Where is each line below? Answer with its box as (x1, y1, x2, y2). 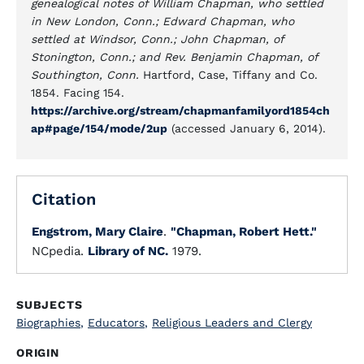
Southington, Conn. (31, 68, 143, 81)
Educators (88, 316, 145, 329)
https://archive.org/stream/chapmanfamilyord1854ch (31, 104, 330, 117)
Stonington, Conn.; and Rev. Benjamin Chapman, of (31, 50, 318, 63)
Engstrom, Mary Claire (32, 224, 163, 239)
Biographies (16, 316, 80, 329)
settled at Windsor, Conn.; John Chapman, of (31, 32, 284, 45)
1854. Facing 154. (31, 86, 124, 99)
